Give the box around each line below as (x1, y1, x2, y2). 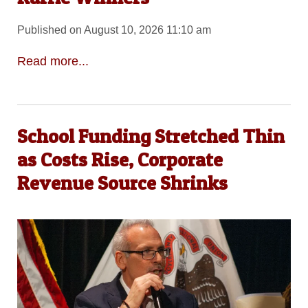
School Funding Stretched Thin (16, 124, 285, 148)
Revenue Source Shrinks (16, 171, 228, 195)
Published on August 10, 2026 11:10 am (16, 23, 211, 36)
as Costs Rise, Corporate (16, 148, 223, 172)
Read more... (16, 54, 89, 69)
